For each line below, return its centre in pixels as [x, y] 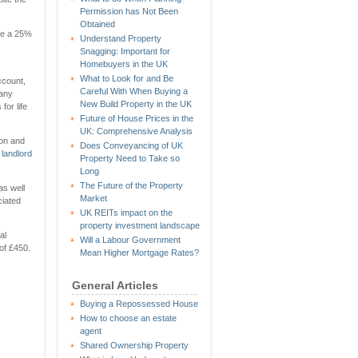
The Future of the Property [131, 185]
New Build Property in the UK [136, 104]
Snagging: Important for [125, 51]
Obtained [97, 24]
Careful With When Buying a [134, 91]
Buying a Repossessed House [139, 304]
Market [93, 198]
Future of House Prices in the [137, 118]
